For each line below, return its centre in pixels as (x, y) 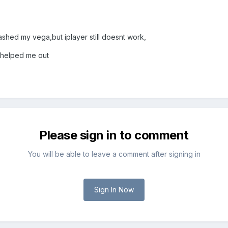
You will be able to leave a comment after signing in (114, 154)
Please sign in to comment (114, 135)
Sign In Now (114, 190)
